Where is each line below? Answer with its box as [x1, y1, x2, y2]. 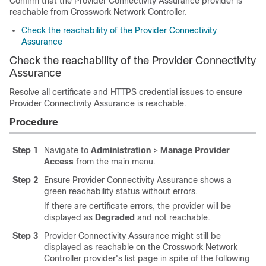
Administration [91, 145, 153, 155]
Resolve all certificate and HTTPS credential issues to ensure [9, 87, 242, 97]
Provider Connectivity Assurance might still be [44, 231, 221, 240]
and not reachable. [135, 213, 210, 222]
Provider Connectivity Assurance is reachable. [9, 99, 186, 108]
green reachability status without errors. [44, 186, 198, 196]
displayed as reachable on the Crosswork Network [44, 242, 237, 252]
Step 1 [12, 145, 38, 155]
